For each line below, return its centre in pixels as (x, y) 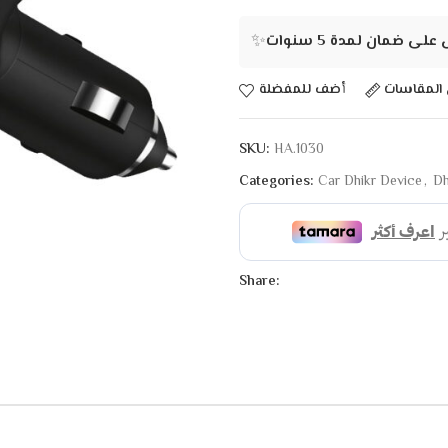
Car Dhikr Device (370, 181)
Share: (259, 281)
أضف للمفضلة (301, 90)
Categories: (276, 181)
